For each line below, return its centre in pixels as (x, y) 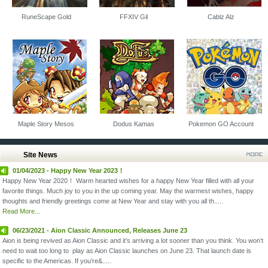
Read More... (21, 211)
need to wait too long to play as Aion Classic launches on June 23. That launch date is (127, 251)
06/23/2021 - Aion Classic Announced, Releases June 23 (100, 230)
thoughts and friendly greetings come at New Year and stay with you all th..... (113, 201)
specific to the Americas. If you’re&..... (57, 261)
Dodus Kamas (133, 124)
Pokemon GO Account (221, 124)
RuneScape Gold (46, 17)
